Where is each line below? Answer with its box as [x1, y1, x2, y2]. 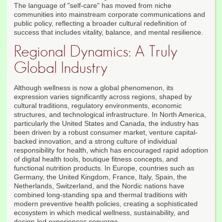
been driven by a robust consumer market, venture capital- [14, 128, 198, 137]
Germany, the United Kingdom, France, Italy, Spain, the [14, 173, 187, 181]
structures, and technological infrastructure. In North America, [14, 111, 206, 119]
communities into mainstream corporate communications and [14, 10, 205, 19]
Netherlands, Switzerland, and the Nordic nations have [14, 182, 184, 190]
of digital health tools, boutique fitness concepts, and [14, 155, 178, 164]
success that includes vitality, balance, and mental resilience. [14, 28, 203, 37]
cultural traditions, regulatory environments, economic [14, 102, 182, 110]
